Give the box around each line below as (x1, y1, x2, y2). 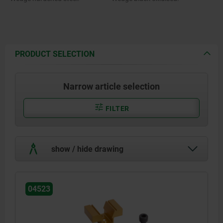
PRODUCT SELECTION (15, 49, 95, 59)
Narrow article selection (63, 81, 160, 92)
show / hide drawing (49, 144, 123, 154)
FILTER (104, 104, 129, 112)
